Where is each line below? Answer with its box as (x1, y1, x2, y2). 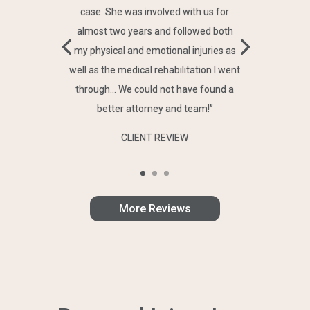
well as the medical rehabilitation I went (69, 64, 241, 75)
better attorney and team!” (96, 102, 213, 114)
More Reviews (118, 201, 191, 215)
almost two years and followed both (76, 25, 233, 37)
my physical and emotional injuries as (73, 44, 236, 56)
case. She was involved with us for (80, 6, 230, 17)
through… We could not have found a (75, 83, 235, 95)
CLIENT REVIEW (121, 131, 189, 143)
